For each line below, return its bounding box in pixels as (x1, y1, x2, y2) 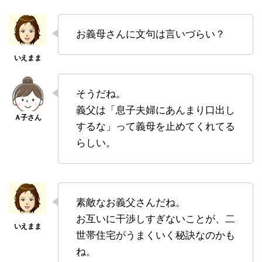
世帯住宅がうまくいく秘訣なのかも (76, 229, 235, 241)
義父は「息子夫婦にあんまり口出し (76, 104, 235, 116)
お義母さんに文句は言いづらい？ (76, 28, 225, 40)
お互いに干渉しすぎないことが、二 (76, 213, 235, 225)
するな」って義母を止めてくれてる (76, 120, 235, 132)
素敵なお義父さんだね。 (76, 196, 185, 208)
